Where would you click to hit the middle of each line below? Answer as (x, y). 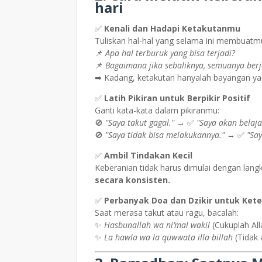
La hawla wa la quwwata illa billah (168, 237)
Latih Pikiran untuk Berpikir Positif (177, 98)
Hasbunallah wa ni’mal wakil (157, 225)
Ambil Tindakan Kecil (148, 156)
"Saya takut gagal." (140, 123)
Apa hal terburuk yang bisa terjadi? (170, 53)
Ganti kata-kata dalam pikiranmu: (157, 111)
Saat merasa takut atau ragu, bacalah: (167, 213)
